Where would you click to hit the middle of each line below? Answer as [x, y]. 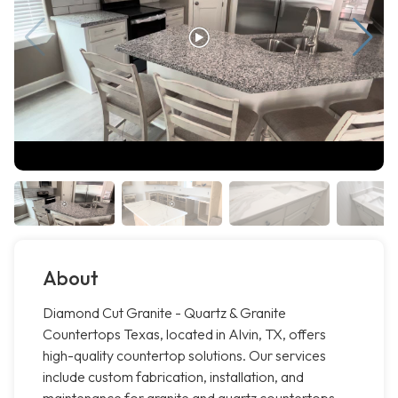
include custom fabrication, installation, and [173, 377]
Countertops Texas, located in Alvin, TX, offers [184, 334]
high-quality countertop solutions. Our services [184, 356]
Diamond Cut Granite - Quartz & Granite [164, 313]
